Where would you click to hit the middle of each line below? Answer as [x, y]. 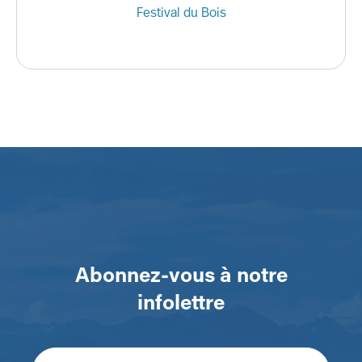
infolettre [181, 301]
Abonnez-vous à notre [181, 274]
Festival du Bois [181, 12]
